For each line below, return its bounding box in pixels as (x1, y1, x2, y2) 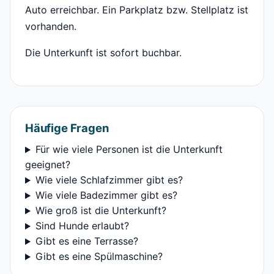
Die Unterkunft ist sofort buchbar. (25, 46, 182, 59)
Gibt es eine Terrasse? (35, 235, 138, 248)
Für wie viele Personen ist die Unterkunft (35, 143, 223, 156)
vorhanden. (25, 20, 76, 33)
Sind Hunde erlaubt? (35, 220, 129, 232)
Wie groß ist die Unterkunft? (35, 204, 166, 217)
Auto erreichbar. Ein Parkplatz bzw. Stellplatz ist (25, 4, 248, 17)
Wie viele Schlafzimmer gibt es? (35, 174, 183, 187)
